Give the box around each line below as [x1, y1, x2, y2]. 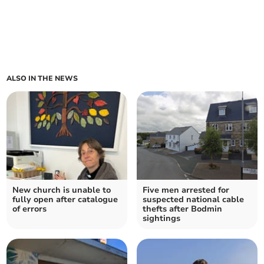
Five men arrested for [143, 184, 229, 196]
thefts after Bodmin [143, 203, 222, 215]
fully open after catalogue [12, 194, 118, 206]
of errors [12, 203, 47, 215]
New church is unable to [12, 184, 111, 196]
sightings [143, 213, 180, 225]
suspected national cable [143, 194, 244, 206]
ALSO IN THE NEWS [6, 74, 78, 84]
